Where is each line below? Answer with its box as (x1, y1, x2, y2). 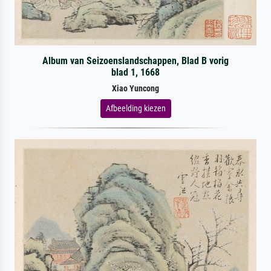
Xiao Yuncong (112, 83, 159, 94)
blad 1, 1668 (111, 66, 160, 78)
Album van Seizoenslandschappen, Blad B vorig (42, 54, 229, 67)
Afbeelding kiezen (105, 103, 166, 113)
